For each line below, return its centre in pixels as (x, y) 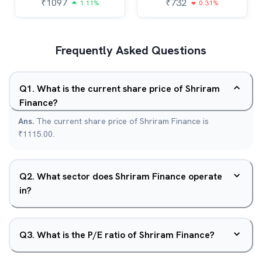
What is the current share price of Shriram (128, 89)
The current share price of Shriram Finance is (123, 121)
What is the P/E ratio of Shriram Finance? (126, 235)
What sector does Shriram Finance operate (130, 176)
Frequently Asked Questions (131, 50)
